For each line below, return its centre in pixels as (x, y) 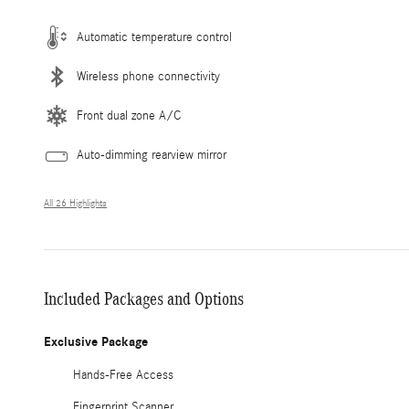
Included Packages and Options (144, 298)
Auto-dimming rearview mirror (152, 155)
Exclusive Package (96, 341)
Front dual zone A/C (129, 115)
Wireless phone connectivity (148, 76)
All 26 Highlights (75, 203)
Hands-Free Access (123, 375)
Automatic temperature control (154, 37)
